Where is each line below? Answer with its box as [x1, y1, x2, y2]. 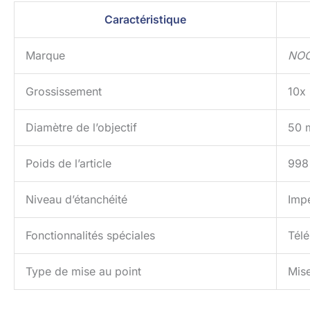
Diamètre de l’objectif [26, 120, 137, 135]
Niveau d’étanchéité [26, 192, 127, 207]
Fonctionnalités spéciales [26, 228, 155, 243]
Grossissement [26, 84, 102, 99]
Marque [26, 48, 65, 63]
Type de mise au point [26, 264, 141, 279]
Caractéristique [104, 12, 186, 27]
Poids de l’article [26, 156, 111, 171]
